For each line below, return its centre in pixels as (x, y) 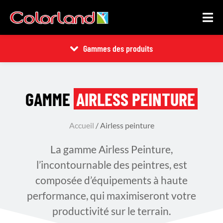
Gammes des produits (118, 48)
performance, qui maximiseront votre (111, 195)
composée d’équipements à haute (111, 180)
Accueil (81, 125)
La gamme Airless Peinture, (111, 149)
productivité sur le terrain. (111, 211)
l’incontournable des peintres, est (111, 165)
